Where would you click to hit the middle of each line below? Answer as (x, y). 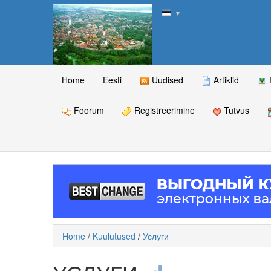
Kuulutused (114, 236)
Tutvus (235, 110)
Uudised (166, 80)
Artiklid (225, 80)
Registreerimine (163, 110)
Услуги (156, 236)
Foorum (88, 110)
